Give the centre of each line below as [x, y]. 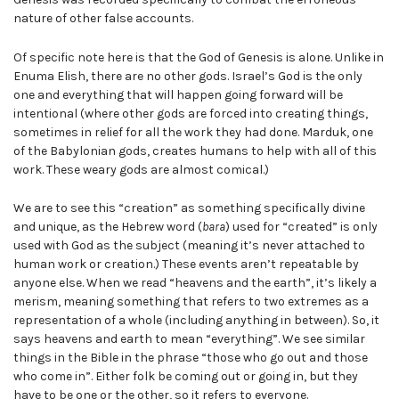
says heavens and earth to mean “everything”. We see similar [189, 339]
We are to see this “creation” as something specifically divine [189, 208]
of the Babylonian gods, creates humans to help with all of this [195, 151]
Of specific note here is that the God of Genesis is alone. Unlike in [199, 57]
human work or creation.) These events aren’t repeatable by [186, 265]
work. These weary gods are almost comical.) [141, 169]
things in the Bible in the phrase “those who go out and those [191, 358]
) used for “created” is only [301, 227]
